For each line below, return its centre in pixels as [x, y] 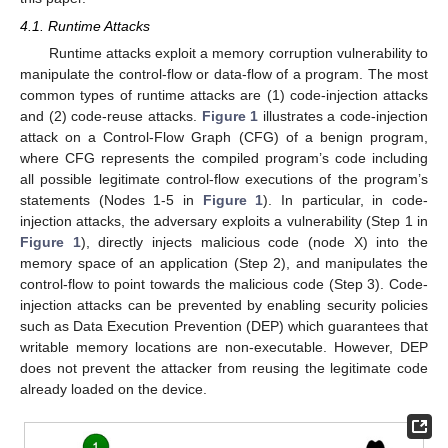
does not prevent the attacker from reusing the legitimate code [224, 368]
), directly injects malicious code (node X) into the [254, 242]
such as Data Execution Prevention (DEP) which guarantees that [224, 326]
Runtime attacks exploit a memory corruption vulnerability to [238, 53]
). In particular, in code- [346, 200]
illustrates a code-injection [343, 116]
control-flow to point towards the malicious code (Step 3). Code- [224, 284]
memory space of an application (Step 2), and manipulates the [224, 263]
